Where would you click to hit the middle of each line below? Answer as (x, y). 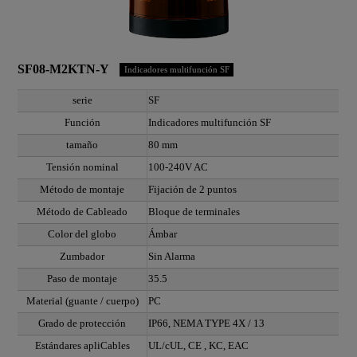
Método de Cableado (82, 212)
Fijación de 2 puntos (193, 190)
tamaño (82, 145)
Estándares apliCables (82, 346)
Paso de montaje (82, 279)
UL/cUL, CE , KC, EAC (199, 346)
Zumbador (82, 257)
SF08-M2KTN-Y (64, 69)
